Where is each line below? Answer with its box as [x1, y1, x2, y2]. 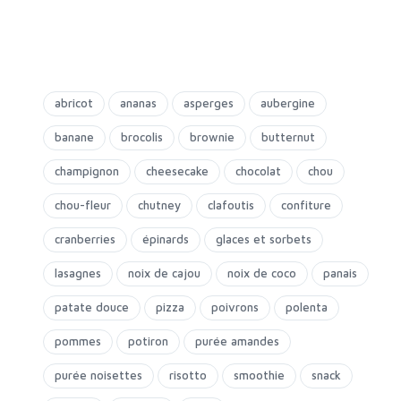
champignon [55, 164, 119, 178]
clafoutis [208, 198, 254, 212]
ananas [120, 96, 157, 110]
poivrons [211, 300, 259, 314]
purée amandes [195, 334, 279, 348]
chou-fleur [55, 198, 111, 212]
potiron [128, 334, 168, 348]
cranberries [55, 232, 115, 246]
